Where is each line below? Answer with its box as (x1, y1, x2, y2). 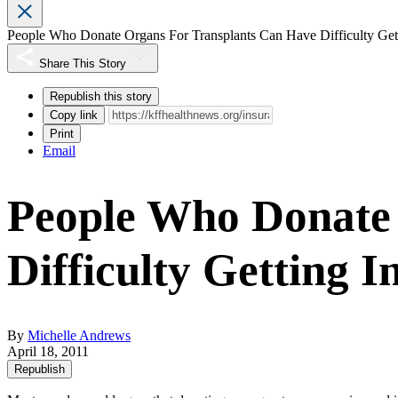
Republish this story (50, 90, 152, 104)
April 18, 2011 (7, 344, 89, 360)
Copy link (50, 108, 98, 123)
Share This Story (39, 57, 126, 71)
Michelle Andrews (28, 328, 131, 344)
